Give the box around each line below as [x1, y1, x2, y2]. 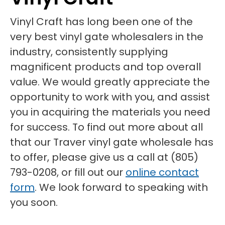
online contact [126, 165, 199, 179]
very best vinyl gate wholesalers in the [10, 30, 203, 44]
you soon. [10, 195, 58, 209]
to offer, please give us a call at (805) [10, 150, 198, 164]
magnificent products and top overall [10, 60, 201, 74]
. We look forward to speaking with [35, 180, 208, 194]
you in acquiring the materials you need [10, 105, 210, 119]
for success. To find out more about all [10, 120, 203, 134]
